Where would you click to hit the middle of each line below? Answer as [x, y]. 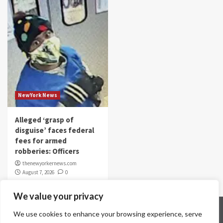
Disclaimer [118, 209]
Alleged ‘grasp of [44, 120]
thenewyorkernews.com [50, 163]
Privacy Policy [170, 209]
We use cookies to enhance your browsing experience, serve [108, 214]
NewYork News [38, 95]
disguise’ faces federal [55, 130]
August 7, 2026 [38, 172]
